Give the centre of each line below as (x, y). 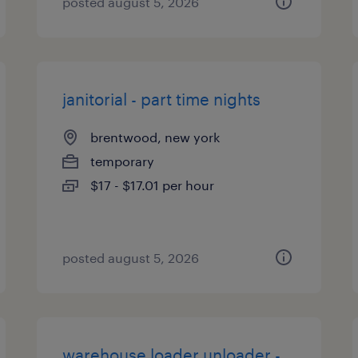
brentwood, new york (155, 137)
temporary (123, 161)
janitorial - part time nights (162, 99)
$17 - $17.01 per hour (153, 185)
